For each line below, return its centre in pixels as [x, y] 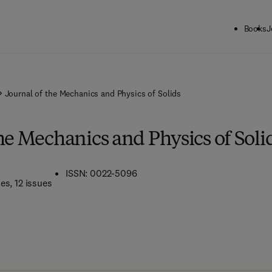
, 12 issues [31, 183]
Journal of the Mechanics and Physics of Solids [93, 93]
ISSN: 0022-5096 [101, 173]
